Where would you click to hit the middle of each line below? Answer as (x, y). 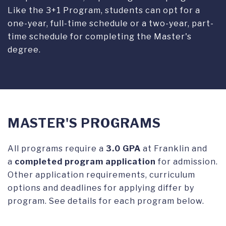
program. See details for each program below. (106, 201)
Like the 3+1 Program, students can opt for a (104, 10)
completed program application (85, 161)
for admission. (187, 161)
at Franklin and (174, 148)
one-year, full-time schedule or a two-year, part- (111, 23)
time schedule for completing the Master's (100, 36)
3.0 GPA (123, 148)
